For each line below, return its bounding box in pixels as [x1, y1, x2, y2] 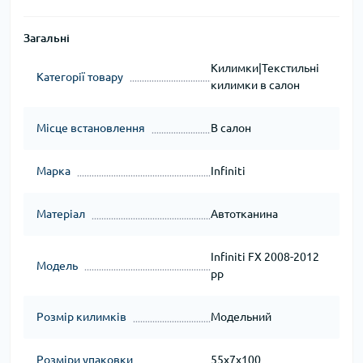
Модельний [210, 310, 271, 324]
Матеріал [36, 207, 85, 221]
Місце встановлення [36, 122, 145, 135]
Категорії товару [36, 70, 123, 83]
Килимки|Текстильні [210, 62, 319, 75]
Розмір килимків [36, 310, 126, 324]
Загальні [23, 32, 70, 45]
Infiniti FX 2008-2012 [210, 250, 319, 264]
